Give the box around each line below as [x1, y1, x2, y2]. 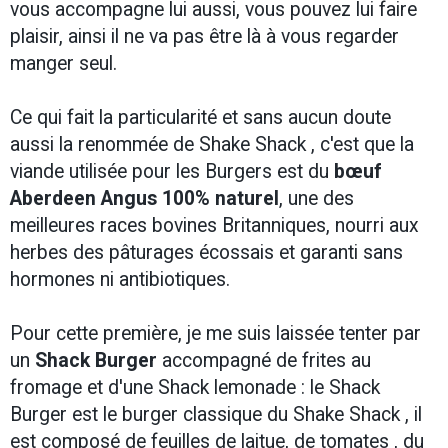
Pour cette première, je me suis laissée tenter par [10, 322, 421, 346]
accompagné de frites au [157, 349, 371, 373]
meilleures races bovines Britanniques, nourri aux [10, 214, 419, 238]
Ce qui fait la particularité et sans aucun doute [10, 106, 391, 130]
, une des [279, 187, 354, 211]
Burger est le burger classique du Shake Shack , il [10, 403, 422, 427]
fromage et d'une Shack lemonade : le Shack [10, 376, 380, 400]
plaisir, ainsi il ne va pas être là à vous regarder [10, 25, 399, 49]
